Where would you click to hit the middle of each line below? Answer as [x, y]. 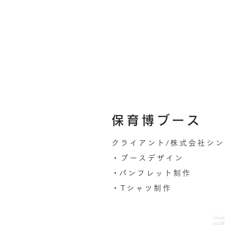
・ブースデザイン [148, 158]
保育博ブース [157, 120]
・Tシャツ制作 [142, 188]
